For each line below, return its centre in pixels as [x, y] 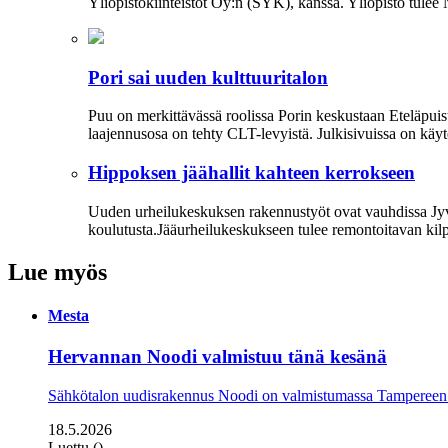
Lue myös [57, 271]
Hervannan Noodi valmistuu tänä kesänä [217, 357]
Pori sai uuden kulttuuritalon [208, 77]
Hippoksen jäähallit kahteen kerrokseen [251, 172]
